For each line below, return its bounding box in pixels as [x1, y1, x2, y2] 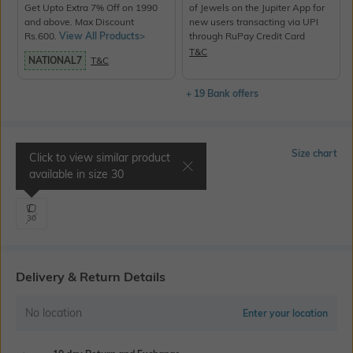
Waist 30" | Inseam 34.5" [16, 177, 123, 190]
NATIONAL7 [28, 54, 82, 66]
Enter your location [243, 307, 328, 319]
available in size [29, 166, 111, 181]
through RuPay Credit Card [189, 29, 306, 42]
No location [25, 305, 82, 320]
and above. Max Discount [24, 15, 134, 28]
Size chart [292, 147, 337, 159]
